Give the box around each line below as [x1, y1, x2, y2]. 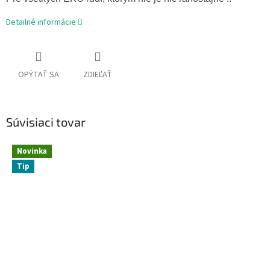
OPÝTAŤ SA [18, 69, 59, 81]
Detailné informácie [6, 16, 76, 29]
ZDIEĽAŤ [83, 69, 112, 81]
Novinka [17, 145, 47, 157]
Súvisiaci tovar [6, 115, 86, 130]
